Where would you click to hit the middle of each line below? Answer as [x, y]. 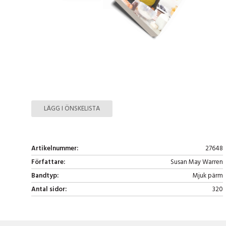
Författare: [48, 162]
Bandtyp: [45, 176]
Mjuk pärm [208, 176]
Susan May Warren [197, 162]
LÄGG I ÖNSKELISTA [72, 109]
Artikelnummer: [55, 149]
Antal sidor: [49, 189]
